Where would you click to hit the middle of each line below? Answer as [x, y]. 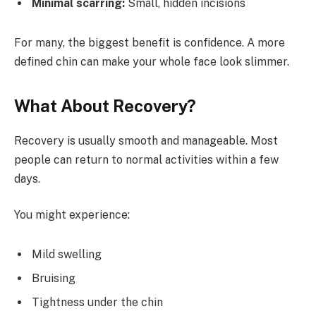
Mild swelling [67, 255]
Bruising [54, 279]
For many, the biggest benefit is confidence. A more [150, 42]
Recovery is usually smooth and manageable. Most [146, 140]
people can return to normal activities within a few [146, 159]
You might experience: [72, 215]
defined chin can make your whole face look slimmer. [152, 61]
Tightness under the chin [97, 303]
